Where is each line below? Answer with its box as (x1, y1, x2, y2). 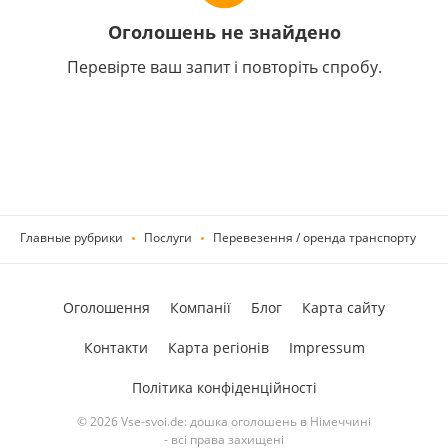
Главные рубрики (20, 229, 123, 246)
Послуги (144, 229, 192, 246)
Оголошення (63, 298, 150, 317)
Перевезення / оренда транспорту (213, 229, 416, 246)
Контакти (83, 338, 148, 357)
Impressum (288, 338, 365, 357)
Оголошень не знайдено (107, 19, 341, 44)
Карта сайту (302, 298, 385, 317)
